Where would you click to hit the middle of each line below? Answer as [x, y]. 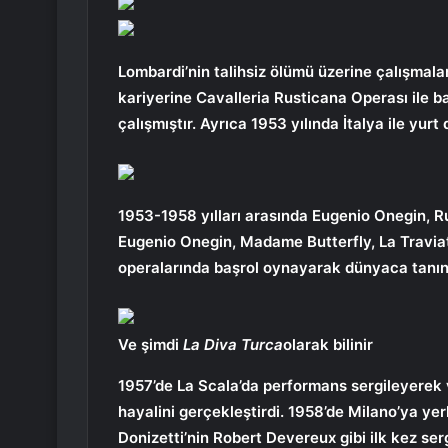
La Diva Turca [233, 345]
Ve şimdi [150, 345]
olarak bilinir [328, 345]
